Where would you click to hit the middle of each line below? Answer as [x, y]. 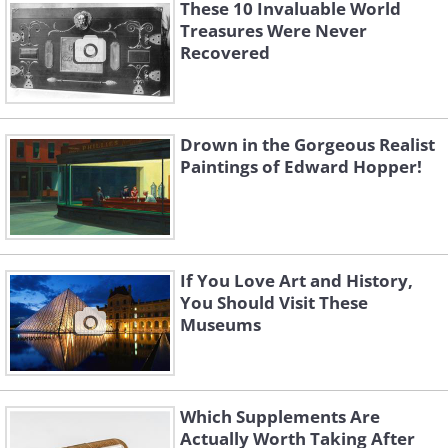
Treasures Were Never [273, 31]
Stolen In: [59, 404]
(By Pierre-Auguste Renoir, [133, 58]
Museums [220, 325]
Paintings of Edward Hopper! [301, 167]
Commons [58, 86]
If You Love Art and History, [296, 281]
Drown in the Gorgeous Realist [307, 145]
